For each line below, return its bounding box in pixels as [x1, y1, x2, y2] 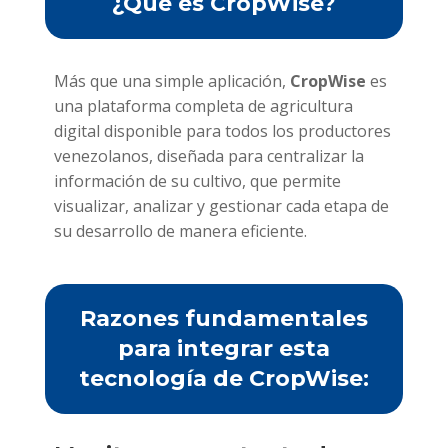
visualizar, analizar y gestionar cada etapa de [53, 195, 389, 218]
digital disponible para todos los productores [53, 120, 391, 143]
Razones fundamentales [79, 305, 368, 333]
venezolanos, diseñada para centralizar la [53, 145, 364, 168]
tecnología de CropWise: [78, 365, 369, 393]
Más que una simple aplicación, [53, 70, 290, 93]
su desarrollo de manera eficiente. [53, 220, 311, 243]
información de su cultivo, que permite [53, 170, 341, 193]
